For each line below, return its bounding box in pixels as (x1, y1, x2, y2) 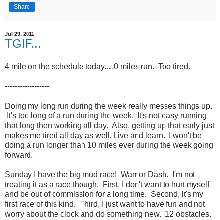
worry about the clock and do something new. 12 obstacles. (5, 210, 211, 219)
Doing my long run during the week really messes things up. (5, 102, 212, 110)
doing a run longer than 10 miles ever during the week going (5, 141, 213, 150)
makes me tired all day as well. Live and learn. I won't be (5, 131, 202, 140)
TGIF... (5, 36, 41, 50)
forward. (5, 151, 33, 160)
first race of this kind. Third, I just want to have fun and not (5, 200, 205, 209)
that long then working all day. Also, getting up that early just (5, 121, 214, 130)
